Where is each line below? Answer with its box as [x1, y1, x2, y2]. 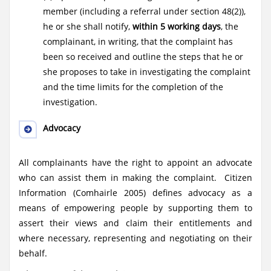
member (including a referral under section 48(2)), [43, 5, 246, 17]
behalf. [19, 247, 47, 259]
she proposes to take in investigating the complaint [43, 66, 250, 77]
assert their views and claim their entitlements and [19, 217, 252, 229]
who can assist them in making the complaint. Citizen [19, 172, 252, 183]
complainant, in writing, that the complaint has [43, 36, 233, 47]
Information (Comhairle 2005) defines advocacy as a [19, 187, 252, 198]
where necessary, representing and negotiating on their [19, 232, 252, 244]
